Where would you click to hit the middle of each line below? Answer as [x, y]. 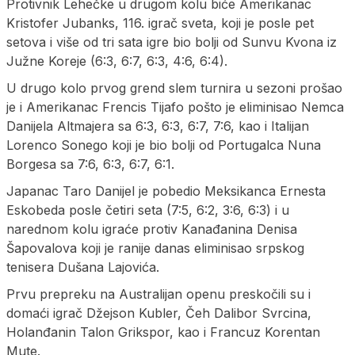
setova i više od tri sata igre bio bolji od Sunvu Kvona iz [172, 42]
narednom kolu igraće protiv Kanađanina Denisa [152, 229]
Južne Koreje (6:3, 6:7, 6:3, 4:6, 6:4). [117, 61]
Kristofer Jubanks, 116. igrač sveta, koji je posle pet [160, 23]
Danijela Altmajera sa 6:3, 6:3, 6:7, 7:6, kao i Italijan [158, 126]
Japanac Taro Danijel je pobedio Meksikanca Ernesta [166, 191]
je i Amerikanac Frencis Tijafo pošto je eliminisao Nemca [175, 107]
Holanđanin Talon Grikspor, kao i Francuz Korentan [163, 332]
